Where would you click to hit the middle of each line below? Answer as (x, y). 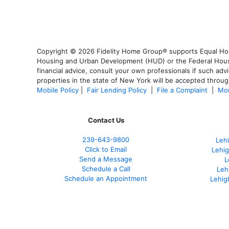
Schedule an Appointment (106, 178)
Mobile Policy (58, 90)
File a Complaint (183, 90)
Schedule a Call (106, 168)
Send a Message (106, 159)
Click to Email (106, 149)
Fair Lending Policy (117, 90)
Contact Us (106, 120)
